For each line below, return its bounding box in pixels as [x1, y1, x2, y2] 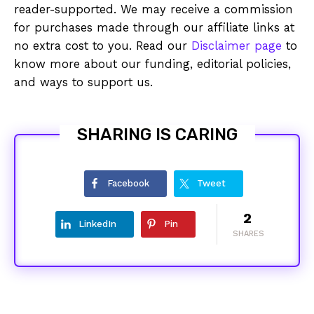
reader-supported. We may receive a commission [14, 3, 293, 17]
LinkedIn [78, 219, 116, 230]
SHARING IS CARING [76, 125, 238, 145]
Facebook [107, 178, 149, 189]
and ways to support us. [14, 76, 153, 90]
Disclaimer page [191, 39, 282, 53]
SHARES [232, 229, 264, 239]
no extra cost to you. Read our [14, 39, 191, 53]
